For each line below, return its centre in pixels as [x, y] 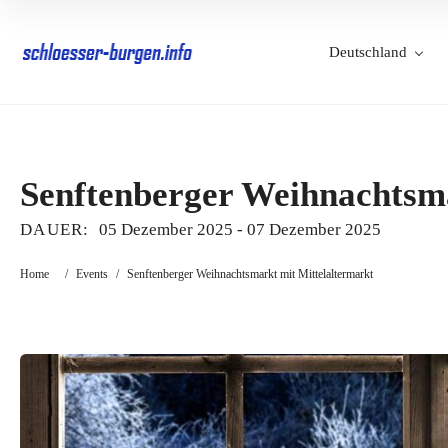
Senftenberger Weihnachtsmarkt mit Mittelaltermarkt [250, 274]
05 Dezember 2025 [165, 229]
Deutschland [368, 52]
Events [92, 274]
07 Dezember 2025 [313, 229]
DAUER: [55, 229]
